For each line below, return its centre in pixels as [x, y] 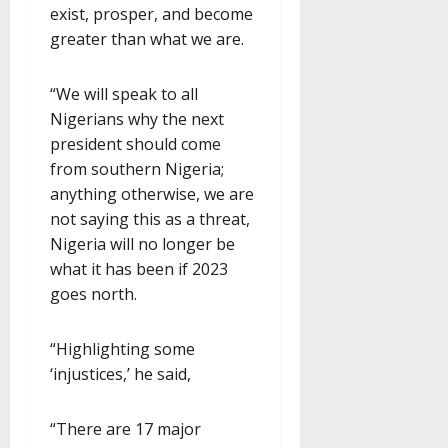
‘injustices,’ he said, [120, 374]
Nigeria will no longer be [142, 244]
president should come [135, 144]
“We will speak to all [124, 94]
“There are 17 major [125, 429]
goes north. [93, 294]
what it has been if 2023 [139, 269]
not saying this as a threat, [150, 219]
